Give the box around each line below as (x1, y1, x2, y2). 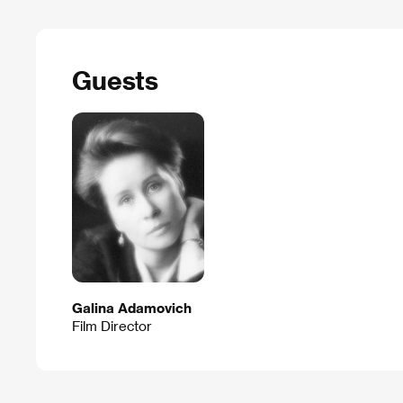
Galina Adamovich (72, 299, 192, 316)
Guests (72, 65, 159, 95)
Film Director (72, 317, 152, 334)
